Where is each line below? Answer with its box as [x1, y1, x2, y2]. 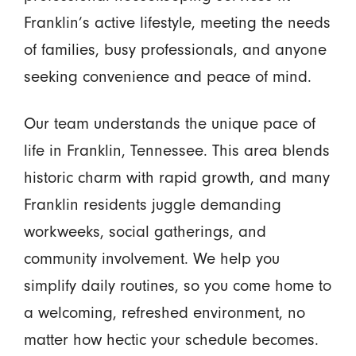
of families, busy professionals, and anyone [23, 39, 327, 59]
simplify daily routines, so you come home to [23, 275, 331, 295]
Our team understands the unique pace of [23, 113, 315, 133]
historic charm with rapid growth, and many [23, 167, 330, 187]
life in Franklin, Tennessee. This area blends [23, 140, 330, 160]
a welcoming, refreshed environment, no [23, 302, 305, 322]
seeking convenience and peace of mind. [23, 66, 311, 86]
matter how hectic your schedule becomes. [23, 329, 319, 349]
